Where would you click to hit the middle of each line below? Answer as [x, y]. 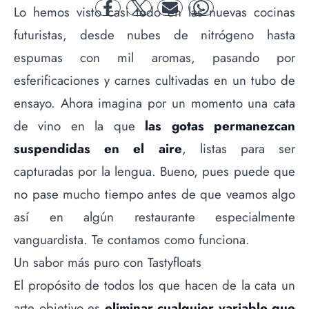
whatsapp [221, 14]
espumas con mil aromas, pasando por [154, 57]
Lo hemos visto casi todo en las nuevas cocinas [154, 12]
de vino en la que [80, 126]
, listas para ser [238, 148]
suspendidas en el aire [98, 148]
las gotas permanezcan [220, 126]
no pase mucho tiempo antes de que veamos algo [154, 194]
